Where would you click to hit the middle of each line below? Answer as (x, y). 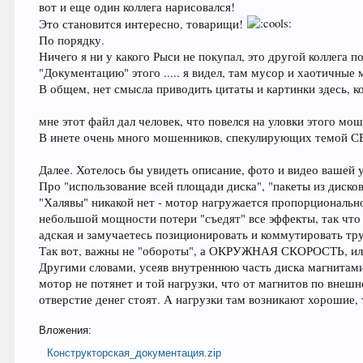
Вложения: (66, 331)
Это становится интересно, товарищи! (143, 24)
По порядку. (72, 41)
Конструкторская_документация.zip (135, 353)
